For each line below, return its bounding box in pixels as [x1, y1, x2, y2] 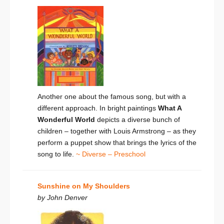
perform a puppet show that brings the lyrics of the [37, 138, 196, 147]
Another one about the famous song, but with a [37, 92, 186, 101]
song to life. [37, 150, 76, 158]
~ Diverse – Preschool [76, 150, 145, 158]
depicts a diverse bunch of [95, 115, 180, 124]
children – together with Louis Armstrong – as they [37, 127, 196, 135]
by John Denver [37, 193, 87, 202]
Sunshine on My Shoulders [37, 182, 130, 190]
